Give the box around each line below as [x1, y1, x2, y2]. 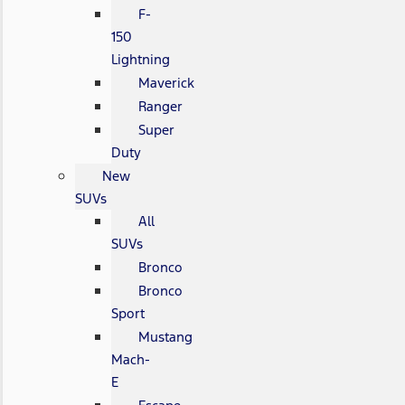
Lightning [110, 50, 170, 68]
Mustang [137, 327, 193, 345]
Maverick [137, 73, 194, 91]
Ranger [137, 97, 183, 115]
